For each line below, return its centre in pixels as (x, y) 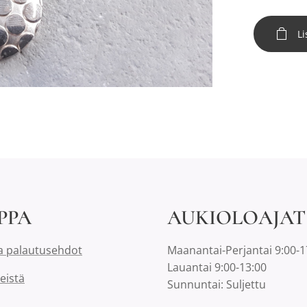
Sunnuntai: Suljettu (217, 284)
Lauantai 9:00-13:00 (217, 267)
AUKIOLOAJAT (236, 218)
